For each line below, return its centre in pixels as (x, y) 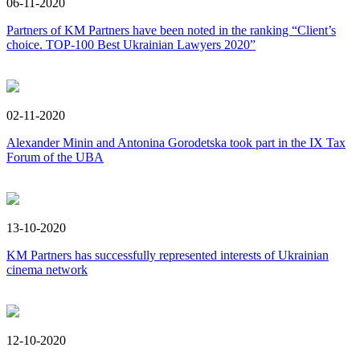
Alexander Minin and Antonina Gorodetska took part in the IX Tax (176, 143)
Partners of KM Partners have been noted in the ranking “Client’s (171, 31)
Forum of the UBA (55, 157)
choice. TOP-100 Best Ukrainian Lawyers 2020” (131, 45)
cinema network (47, 270)
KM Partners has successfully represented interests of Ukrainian (168, 256)
